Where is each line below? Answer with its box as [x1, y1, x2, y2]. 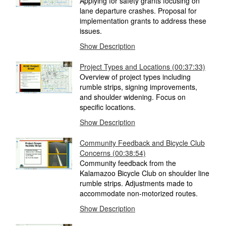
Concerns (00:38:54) [80, 148, 146, 158]
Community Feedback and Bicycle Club [80, 138, 205, 148]
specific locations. [80, 102, 136, 112]
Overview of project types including [80, 72, 191, 82]
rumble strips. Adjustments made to [80, 178, 193, 189]
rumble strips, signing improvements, [80, 82, 197, 92]
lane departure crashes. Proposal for [80, 6, 197, 16]
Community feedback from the [80, 158, 176, 168]
